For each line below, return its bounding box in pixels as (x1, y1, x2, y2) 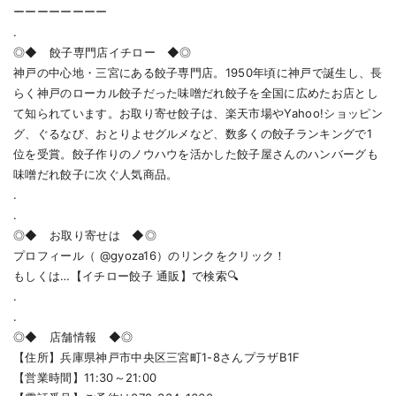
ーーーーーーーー (13, 4, 108, 19)
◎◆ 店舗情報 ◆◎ (13, 330, 133, 345)
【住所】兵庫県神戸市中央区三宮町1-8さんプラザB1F (13, 350, 301, 365)
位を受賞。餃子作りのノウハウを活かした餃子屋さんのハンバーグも (13, 147, 378, 162)
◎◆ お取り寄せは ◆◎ (13, 228, 156, 243)
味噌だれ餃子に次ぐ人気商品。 (13, 167, 179, 182)
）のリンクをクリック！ (156, 248, 286, 263)
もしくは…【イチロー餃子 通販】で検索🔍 (13, 269, 240, 284)
